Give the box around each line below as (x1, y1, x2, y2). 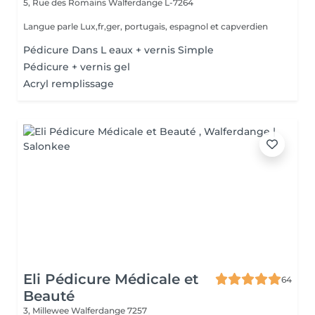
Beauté (23, 288, 75, 304)
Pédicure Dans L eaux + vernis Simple (23, 44, 214, 56)
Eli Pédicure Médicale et (23, 271, 198, 288)
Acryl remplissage (23, 77, 114, 90)
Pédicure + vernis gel (23, 60, 130, 73)
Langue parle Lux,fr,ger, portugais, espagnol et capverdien (23, 21, 268, 32)
